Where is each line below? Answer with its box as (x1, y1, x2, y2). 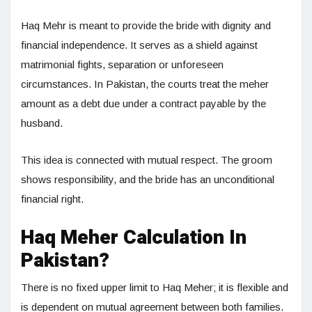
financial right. (21, 193, 84, 205)
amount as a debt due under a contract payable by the (21, 97, 266, 110)
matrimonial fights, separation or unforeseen (21, 58, 224, 71)
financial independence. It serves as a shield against (21, 39, 258, 52)
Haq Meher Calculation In (21, 224, 247, 253)
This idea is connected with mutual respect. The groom (21, 154, 272, 166)
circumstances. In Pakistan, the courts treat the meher (21, 78, 269, 91)
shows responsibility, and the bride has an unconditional (21, 173, 274, 186)
